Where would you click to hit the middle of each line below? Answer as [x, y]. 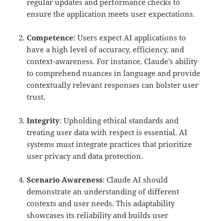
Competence [50, 38]
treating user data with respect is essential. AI [107, 132]
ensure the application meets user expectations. [111, 14]
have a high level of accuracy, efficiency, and [106, 50]
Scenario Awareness [65, 180]
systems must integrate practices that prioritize [110, 144]
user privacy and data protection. [85, 156]
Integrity [43, 121]
